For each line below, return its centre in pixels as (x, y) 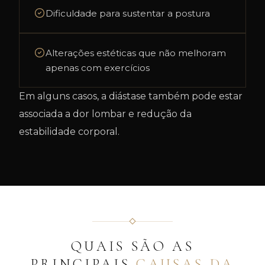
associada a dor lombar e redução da (105, 114)
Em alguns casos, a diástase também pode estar (131, 96)
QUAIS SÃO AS (132, 246)
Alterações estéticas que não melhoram (136, 53)
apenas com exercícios (98, 68)
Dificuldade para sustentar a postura (128, 13)
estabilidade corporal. (69, 132)
